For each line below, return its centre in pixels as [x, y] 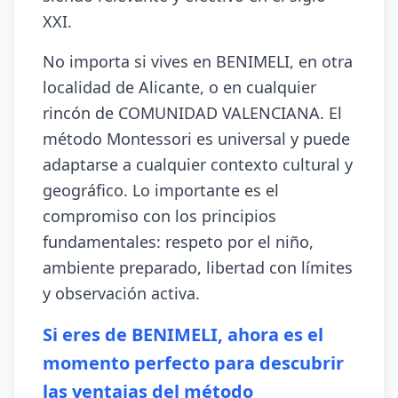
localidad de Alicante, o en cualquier [179, 87]
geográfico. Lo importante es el [161, 190]
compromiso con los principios [159, 216]
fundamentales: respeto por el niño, [178, 242]
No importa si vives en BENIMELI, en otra [198, 61]
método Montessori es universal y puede [196, 139]
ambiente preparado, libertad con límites [198, 267]
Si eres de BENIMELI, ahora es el [183, 334]
